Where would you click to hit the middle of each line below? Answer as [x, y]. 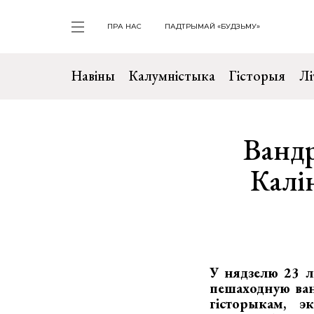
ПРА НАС [124, 26]
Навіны [93, 76]
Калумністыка [172, 76]
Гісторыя [257, 76]
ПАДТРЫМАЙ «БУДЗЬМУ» [212, 26]
